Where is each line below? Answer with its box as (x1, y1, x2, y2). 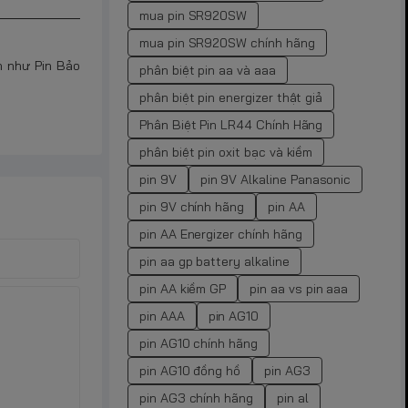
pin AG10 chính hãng (139, 334, 258, 352)
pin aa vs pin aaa (250, 280, 349, 297)
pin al (277, 389, 309, 406)
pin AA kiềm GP (139, 280, 227, 297)
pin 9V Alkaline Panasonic (199, 170, 352, 188)
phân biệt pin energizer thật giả (139, 88, 323, 106)
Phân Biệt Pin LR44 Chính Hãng (139, 116, 323, 133)
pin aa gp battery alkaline (139, 252, 290, 270)
